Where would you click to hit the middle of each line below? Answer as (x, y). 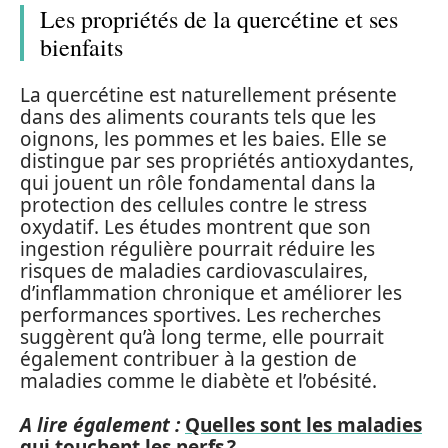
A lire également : (100, 425)
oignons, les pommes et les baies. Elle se (203, 138)
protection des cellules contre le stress (193, 204)
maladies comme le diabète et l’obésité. (198, 380)
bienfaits (81, 47)
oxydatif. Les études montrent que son (195, 226)
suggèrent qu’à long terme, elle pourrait (202, 336)
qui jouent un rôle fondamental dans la (198, 182)
